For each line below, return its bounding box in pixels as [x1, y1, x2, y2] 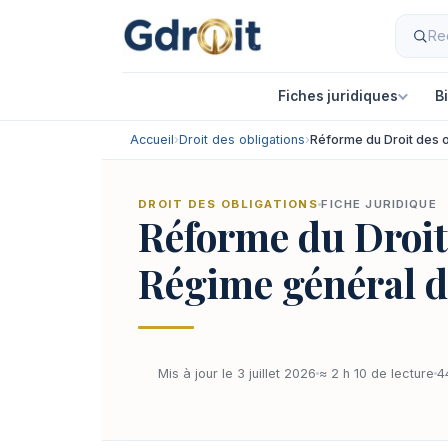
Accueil [130, 132, 174, 147]
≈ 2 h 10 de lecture [319, 365, 434, 381]
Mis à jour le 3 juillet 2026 [158, 365, 316, 381]
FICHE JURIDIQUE [321, 197, 437, 211]
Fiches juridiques [277, 87, 398, 104]
